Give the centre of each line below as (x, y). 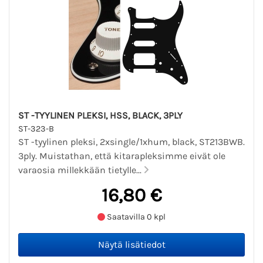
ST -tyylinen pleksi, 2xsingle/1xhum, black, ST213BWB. (131, 141)
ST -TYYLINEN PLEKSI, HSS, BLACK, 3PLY (100, 115)
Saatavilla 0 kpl (135, 217)
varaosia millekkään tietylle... (81, 170)
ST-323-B (36, 129)
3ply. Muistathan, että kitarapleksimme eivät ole (122, 156)
